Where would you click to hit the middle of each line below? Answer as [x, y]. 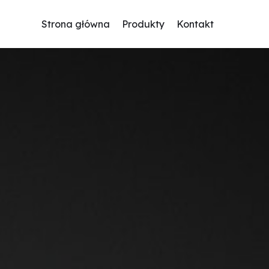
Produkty [143, 24]
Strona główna [76, 24]
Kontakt [195, 24]
